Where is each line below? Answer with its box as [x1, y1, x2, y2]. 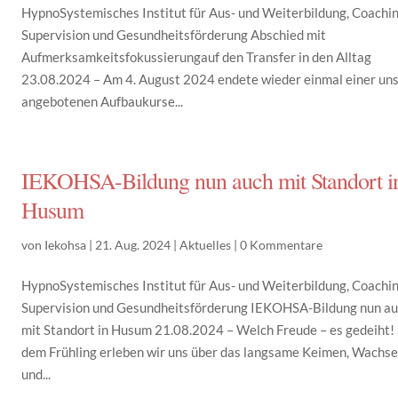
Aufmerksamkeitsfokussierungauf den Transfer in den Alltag [21, 49, 372, 65]
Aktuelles [179, 237, 232, 252]
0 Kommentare [240, 237, 323, 252]
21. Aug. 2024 [95, 237, 171, 252]
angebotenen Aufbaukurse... [21, 93, 184, 109]
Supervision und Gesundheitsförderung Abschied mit [21, 27, 327, 43]
